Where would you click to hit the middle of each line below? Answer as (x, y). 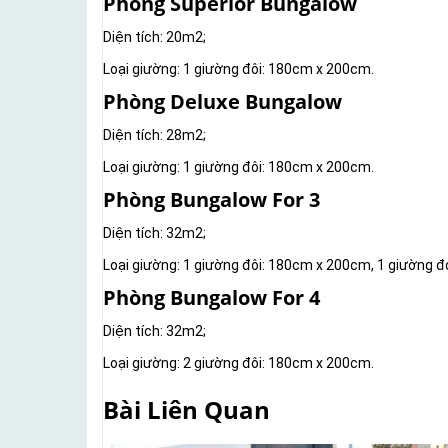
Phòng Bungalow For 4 (211, 298)
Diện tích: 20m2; (154, 37)
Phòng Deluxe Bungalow (222, 102)
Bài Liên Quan (186, 410)
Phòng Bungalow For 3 (211, 200)
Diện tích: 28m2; (154, 135)
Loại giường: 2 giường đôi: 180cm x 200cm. (238, 363)
